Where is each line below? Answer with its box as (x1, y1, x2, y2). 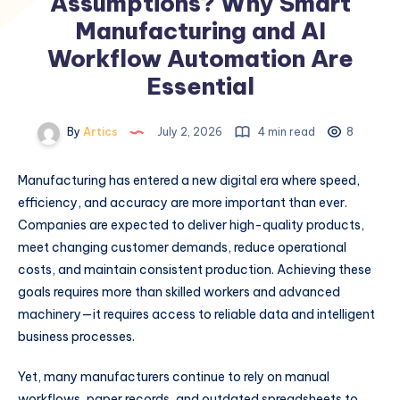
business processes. (18, 328, 135, 345)
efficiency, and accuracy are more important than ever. (18, 194, 347, 211)
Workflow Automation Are (46, 44, 354, 74)
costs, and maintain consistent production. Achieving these (18, 261, 371, 278)
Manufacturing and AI (74, 16, 326, 46)
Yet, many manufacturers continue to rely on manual (18, 369, 329, 386)
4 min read (255, 125, 315, 139)
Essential (146, 71, 254, 102)
